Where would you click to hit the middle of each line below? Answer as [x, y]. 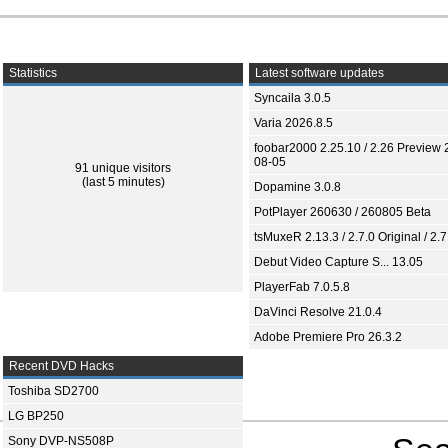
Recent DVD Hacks [60, 366]
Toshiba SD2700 [53, 391]
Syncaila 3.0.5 [292, 98]
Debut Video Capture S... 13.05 [338, 262]
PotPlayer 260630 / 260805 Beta [342, 212]
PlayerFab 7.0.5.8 [302, 287]
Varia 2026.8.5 [293, 123]
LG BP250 [36, 416]
